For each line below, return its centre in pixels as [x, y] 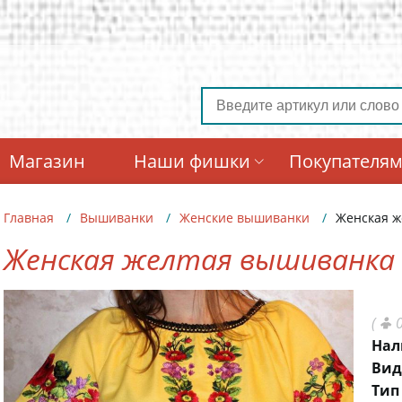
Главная [29, 218]
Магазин [48, 161]
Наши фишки [192, 161]
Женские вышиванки [245, 218]
